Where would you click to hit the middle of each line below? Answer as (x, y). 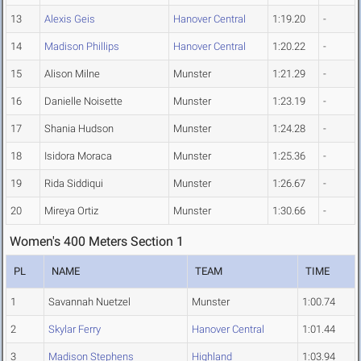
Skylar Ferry (75, 330)
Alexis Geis (70, 19)
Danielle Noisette (83, 102)
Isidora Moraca (78, 156)
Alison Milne (72, 74)
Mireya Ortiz (71, 211)
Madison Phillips (82, 47)
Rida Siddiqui (74, 184)
